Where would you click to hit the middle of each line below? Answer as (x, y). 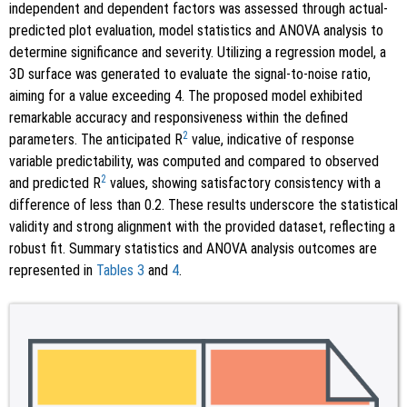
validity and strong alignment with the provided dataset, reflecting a (202, 227)
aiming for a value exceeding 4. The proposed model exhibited (186, 96)
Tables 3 (120, 271)
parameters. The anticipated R (96, 140)
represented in (53, 271)
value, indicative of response (271, 140)
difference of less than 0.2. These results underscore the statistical (203, 205)
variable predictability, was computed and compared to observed (194, 162)
